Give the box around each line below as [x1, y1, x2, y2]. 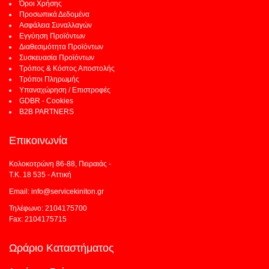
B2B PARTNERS [19, 107, 74, 116]
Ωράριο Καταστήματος [9, 241, 114, 254]
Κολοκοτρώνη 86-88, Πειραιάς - [9, 159, 111, 168]
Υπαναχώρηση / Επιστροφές [19, 85, 110, 94]
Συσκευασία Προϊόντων [19, 53, 94, 62]
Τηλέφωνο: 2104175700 [9, 204, 87, 213]
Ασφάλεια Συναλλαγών [19, 20, 92, 29]
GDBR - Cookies [19, 96, 73, 105]
